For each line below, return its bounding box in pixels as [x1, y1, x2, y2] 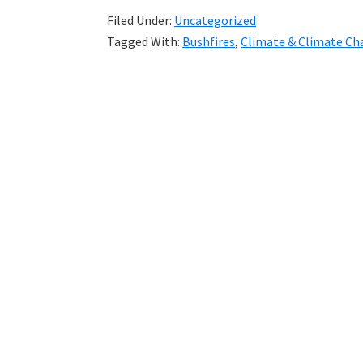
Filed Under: [107, 11, 174, 28]
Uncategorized [174, 11, 256, 28]
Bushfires [182, 32, 235, 49]
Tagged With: [107, 32, 182, 49]
